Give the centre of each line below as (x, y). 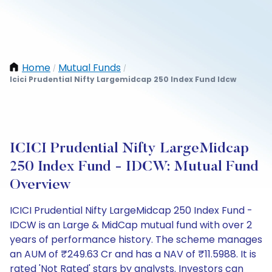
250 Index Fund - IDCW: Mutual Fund (134, 167)
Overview (40, 185)
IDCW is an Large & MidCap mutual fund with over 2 (131, 225)
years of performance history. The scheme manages (136, 240)
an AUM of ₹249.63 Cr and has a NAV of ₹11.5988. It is (133, 254)
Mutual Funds (90, 68)
